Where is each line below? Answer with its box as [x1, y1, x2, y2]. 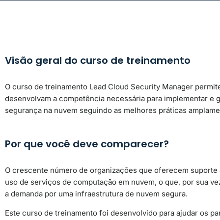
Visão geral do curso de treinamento [5, 54, 191, 67]
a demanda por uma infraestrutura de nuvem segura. [5, 189, 190, 199]
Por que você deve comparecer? [5, 137, 169, 151]
